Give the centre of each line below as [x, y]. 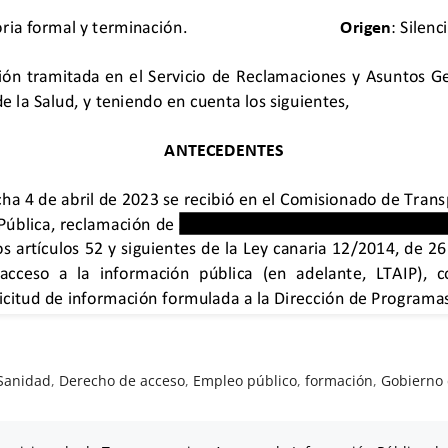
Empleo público [245, 380]
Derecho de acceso [122, 380]
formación [339, 380]
